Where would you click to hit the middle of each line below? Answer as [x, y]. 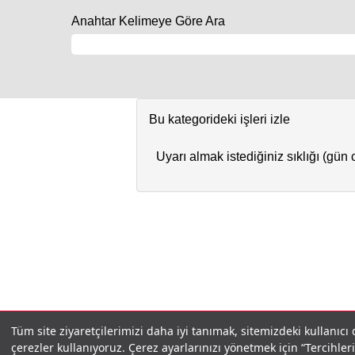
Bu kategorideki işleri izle [219, 119]
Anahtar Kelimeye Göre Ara [148, 21]
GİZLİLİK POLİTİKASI [155, 328]
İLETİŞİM [261, 328]
